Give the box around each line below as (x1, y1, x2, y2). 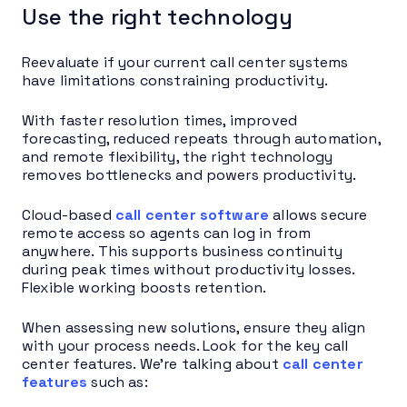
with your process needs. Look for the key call (22, 335, 349, 355)
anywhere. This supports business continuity (22, 241, 342, 261)
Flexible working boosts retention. (22, 277, 267, 297)
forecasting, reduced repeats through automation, (22, 128, 381, 148)
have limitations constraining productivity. (22, 70, 328, 90)
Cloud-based (22, 204, 115, 224)
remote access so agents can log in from (22, 223, 312, 243)
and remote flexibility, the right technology (22, 146, 333, 166)
